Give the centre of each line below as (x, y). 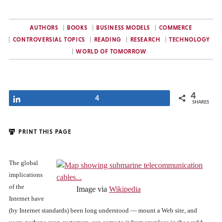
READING (108, 40)
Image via (93, 189)
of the (17, 187)
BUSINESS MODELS (123, 28)
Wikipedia (125, 189)
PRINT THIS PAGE (44, 132)
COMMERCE (175, 28)
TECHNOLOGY (190, 40)
